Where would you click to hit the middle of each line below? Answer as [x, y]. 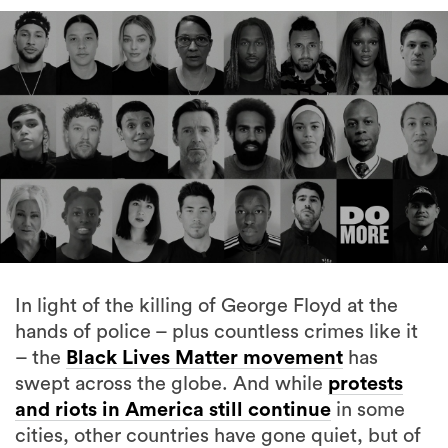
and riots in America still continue [173, 410]
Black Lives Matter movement [204, 358]
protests [365, 384]
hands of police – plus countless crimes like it [216, 332]
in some [368, 410]
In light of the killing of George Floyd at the [206, 306]
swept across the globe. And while [171, 384]
